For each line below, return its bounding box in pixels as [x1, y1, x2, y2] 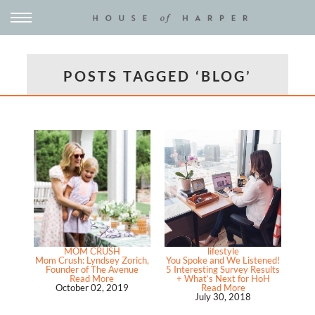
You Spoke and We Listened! [166, 255, 281, 266]
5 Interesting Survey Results [166, 264, 281, 276]
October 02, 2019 [55, 282, 129, 294]
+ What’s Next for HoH [176, 273, 270, 285]
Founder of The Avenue [45, 264, 139, 276]
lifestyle [207, 245, 239, 257]
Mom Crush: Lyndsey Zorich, [34, 255, 149, 266]
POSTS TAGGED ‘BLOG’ [63, 67, 252, 84]
